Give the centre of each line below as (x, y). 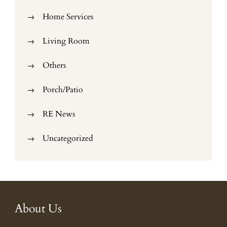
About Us (38, 209)
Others (54, 65)
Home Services (68, 17)
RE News (59, 114)
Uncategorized (68, 138)
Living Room (66, 41)
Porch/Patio (63, 90)
